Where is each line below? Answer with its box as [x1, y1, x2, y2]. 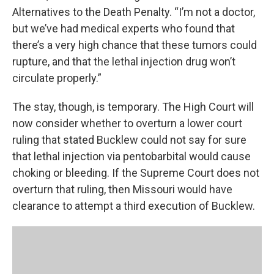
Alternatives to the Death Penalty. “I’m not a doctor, [12, 6, 255, 18]
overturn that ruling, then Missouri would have [12, 183, 232, 196]
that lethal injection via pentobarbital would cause [12, 150, 251, 163]
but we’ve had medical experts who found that [12, 22, 235, 35]
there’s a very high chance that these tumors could [12, 39, 257, 51]
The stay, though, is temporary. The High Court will [12, 100, 254, 113]
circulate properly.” [12, 72, 102, 84]
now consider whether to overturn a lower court [12, 117, 242, 130]
